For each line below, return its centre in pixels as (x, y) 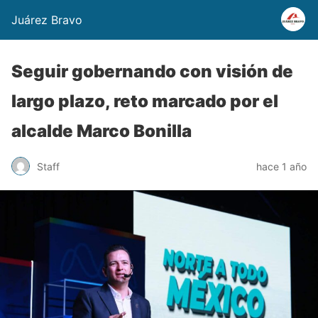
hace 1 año (281, 166)
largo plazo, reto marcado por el (145, 101)
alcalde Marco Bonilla (102, 131)
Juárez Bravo (47, 20)
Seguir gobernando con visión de (152, 71)
